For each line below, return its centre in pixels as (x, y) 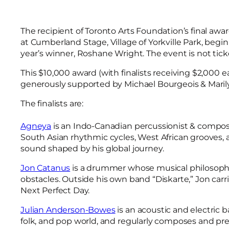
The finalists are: (52, 104)
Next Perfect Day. (55, 190)
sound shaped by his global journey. (92, 148)
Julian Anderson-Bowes (68, 210)
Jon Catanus (45, 168)
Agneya (36, 126)
